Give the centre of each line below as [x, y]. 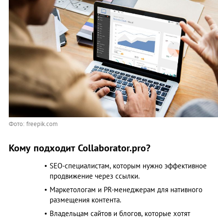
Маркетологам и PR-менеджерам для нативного [126, 190]
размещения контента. [85, 200]
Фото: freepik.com [33, 124]
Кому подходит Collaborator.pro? [80, 148]
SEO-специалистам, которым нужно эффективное [128, 166]
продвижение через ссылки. [95, 176]
